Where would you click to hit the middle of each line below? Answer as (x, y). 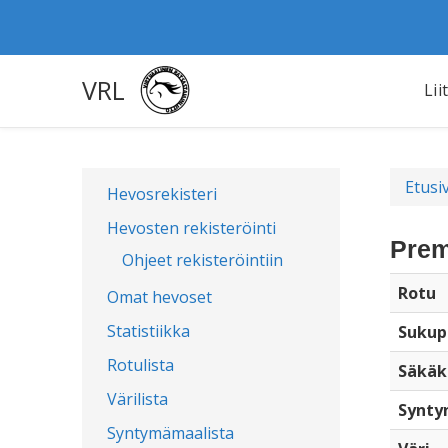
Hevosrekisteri (162, 194)
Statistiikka (148, 331)
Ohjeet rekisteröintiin (202, 260)
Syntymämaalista (170, 433)
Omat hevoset (159, 297)
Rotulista (140, 365)
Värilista (137, 399)
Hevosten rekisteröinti (191, 228)
